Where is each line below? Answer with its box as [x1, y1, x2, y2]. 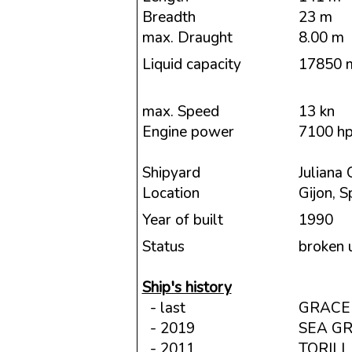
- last [141, 298, 185, 318]
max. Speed [141, 101, 219, 122]
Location [141, 183, 200, 203]
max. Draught [141, 27, 233, 48]
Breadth [141, 7, 196, 27]
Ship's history [141, 277, 232, 298]
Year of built [141, 210, 223, 230]
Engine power [141, 122, 234, 142]
